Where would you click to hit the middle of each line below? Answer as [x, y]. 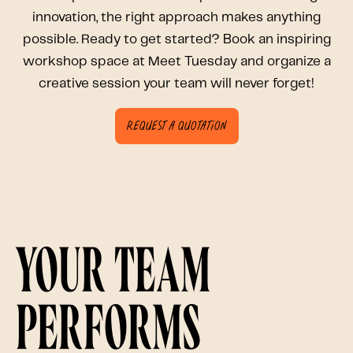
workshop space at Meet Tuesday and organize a [176, 61]
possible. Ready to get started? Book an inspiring [176, 39]
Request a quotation [176, 126]
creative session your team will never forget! [176, 83]
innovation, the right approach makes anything [176, 17]
